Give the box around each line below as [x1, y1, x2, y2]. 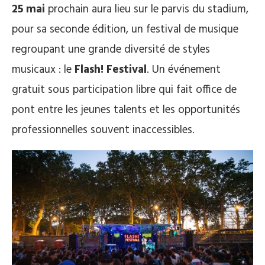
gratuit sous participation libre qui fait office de [12, 81, 237, 99]
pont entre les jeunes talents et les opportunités [12, 101, 240, 119]
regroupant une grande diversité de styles [12, 41, 210, 59]
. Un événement [147, 61, 221, 79]
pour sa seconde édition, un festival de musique [12, 21, 238, 38]
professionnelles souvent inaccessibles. [12, 121, 195, 139]
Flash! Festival [75, 61, 147, 79]
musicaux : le [12, 61, 75, 79]
